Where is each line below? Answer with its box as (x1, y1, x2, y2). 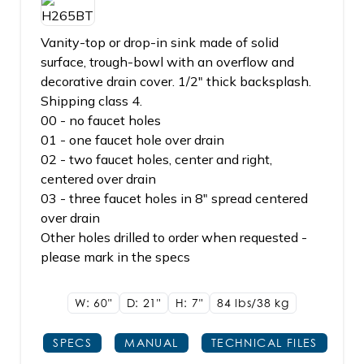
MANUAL (124, 336, 179, 349)
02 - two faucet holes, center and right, (41, 151, 272, 167)
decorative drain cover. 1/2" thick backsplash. (41, 73, 311, 89)
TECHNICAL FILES (210, 336, 318, 349)
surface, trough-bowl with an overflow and (41, 54, 294, 70)
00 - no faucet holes (41, 112, 161, 128)
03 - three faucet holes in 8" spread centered (41, 190, 308, 206)
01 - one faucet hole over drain (41, 132, 224, 148)
